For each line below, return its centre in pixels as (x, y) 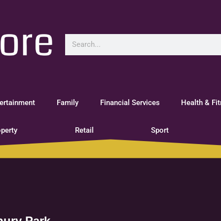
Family (68, 103)
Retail (84, 130)
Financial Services (130, 103)
